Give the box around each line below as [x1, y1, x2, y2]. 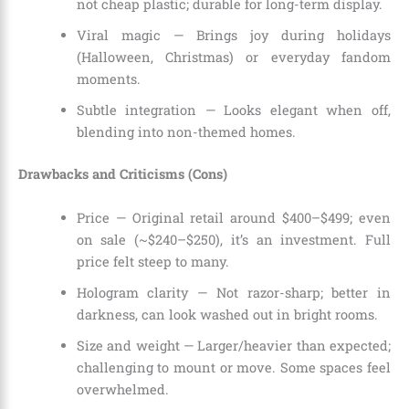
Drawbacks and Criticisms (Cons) [18, 165, 227, 184]
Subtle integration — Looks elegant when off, [76, 101, 391, 120]
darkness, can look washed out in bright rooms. [76, 305, 378, 323]
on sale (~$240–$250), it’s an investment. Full [76, 230, 391, 248]
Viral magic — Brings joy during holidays [76, 26, 391, 45]
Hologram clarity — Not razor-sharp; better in [76, 283, 391, 301]
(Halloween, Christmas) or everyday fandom [76, 48, 391, 67]
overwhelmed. [76, 380, 169, 398]
